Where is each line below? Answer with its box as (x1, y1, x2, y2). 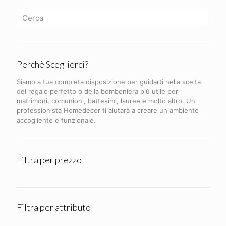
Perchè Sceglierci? (17, 59, 88, 70)
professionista (17, 106, 64, 115)
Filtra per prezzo (17, 154, 82, 165)
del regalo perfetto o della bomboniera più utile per (17, 87, 178, 95)
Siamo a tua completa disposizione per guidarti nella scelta (17, 78, 201, 86)
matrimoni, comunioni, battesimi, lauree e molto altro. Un (17, 97, 195, 105)
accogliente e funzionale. (17, 116, 96, 124)
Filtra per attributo (17, 202, 91, 213)
